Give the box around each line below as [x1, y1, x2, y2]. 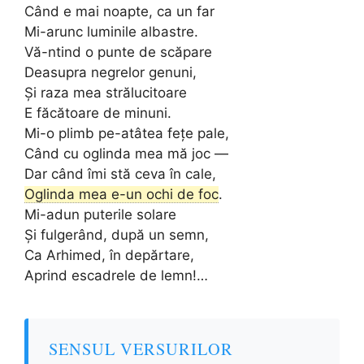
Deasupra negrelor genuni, [24, 63, 197, 80]
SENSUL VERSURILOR [49, 336, 233, 360]
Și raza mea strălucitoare [24, 84, 187, 101]
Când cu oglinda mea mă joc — [24, 145, 228, 162]
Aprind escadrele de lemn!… [24, 266, 208, 284]
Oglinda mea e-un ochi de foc [24, 185, 219, 202]
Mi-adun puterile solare [24, 206, 176, 223]
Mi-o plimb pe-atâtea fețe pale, [24, 124, 229, 141]
